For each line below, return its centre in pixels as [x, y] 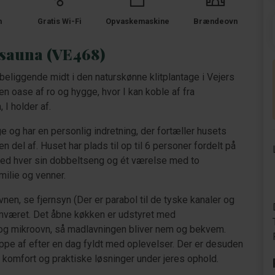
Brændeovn [215, 21]
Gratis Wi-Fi [60, 21]
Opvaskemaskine [137, 21]
